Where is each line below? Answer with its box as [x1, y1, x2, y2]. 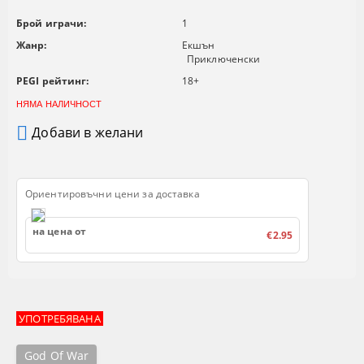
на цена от [32, 224, 87, 239]
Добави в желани [32, 123, 144, 141]
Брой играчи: [16, 16, 87, 31]
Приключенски [187, 52, 261, 67]
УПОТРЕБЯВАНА [16, 311, 103, 327]
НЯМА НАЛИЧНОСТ [16, 99, 102, 110]
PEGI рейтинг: [16, 74, 89, 89]
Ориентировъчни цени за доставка [25, 187, 200, 201]
